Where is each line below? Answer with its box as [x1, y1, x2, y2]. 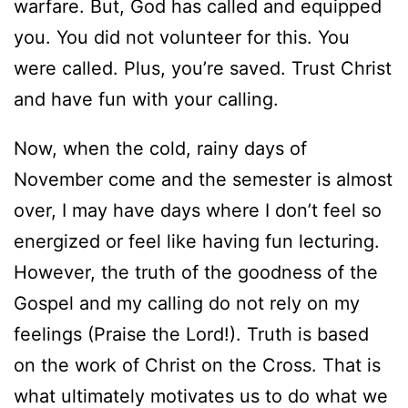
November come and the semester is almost [14, 168, 393, 190]
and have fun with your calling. [14, 87, 279, 110]
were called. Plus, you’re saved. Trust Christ [14, 56, 392, 79]
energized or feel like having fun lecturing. [14, 229, 380, 252]
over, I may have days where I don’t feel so [14, 199, 382, 221]
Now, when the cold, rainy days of [14, 137, 307, 159]
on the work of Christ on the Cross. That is [14, 353, 381, 376]
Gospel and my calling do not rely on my [14, 291, 360, 314]
